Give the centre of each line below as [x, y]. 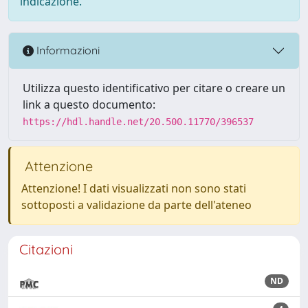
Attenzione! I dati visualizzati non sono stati [134, 188]
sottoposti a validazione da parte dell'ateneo [136, 205]
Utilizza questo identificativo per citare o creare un [154, 88]
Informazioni [67, 51]
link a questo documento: [89, 104]
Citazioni [46, 249]
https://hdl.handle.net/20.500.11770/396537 [138, 121]
